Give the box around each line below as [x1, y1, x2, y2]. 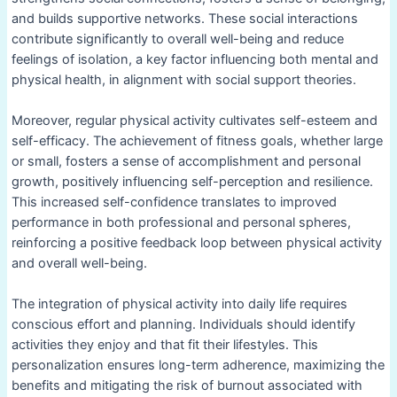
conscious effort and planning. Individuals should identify [11, 316, 355, 333]
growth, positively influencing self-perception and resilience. [11, 173, 373, 190]
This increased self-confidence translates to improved [11, 193, 337, 210]
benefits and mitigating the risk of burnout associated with [11, 378, 362, 394]
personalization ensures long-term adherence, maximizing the [11, 357, 385, 374]
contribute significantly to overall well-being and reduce [11, 30, 344, 47]
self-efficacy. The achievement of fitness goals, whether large [11, 132, 383, 149]
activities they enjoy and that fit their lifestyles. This [11, 337, 318, 354]
